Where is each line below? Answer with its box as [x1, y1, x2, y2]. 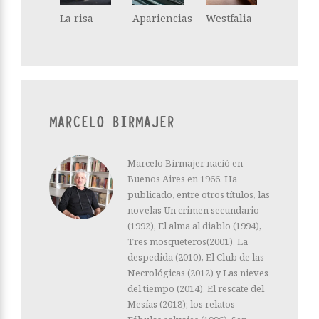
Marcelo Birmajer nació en [127, 156, 243, 169]
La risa [60, 11, 93, 25]
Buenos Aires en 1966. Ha [127, 172, 237, 185]
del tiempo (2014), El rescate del [127, 281, 264, 295]
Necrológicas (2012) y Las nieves [127, 266, 268, 279]
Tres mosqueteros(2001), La [127, 234, 248, 248]
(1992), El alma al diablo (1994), [127, 219, 261, 232]
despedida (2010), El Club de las [127, 250, 264, 263]
